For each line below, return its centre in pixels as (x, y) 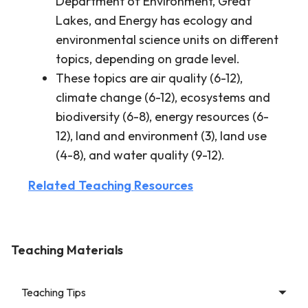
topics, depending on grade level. (149, 59)
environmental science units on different (167, 40)
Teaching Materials (67, 250)
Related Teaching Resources (111, 185)
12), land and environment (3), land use (161, 136)
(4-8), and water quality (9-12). (140, 155)
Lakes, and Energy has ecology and (154, 20)
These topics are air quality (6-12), (149, 78)
